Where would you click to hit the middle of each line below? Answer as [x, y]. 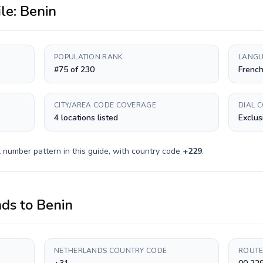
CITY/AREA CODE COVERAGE [105, 105]
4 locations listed [86, 118]
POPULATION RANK [88, 57]
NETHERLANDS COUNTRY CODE [111, 251]
